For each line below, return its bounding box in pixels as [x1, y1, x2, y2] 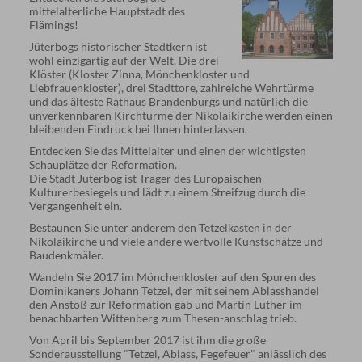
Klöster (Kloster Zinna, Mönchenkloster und [28, 67, 250, 81]
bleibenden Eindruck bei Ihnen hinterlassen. [28, 122, 247, 136]
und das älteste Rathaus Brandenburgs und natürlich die [28, 95, 308, 108]
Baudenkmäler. [28, 248, 103, 262]
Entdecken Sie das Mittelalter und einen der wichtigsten [28, 144, 306, 158]
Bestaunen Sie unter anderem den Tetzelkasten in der [28, 221, 292, 234]
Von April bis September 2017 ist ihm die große [28, 333, 266, 347]
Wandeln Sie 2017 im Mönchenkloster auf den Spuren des [28, 270, 316, 284]
